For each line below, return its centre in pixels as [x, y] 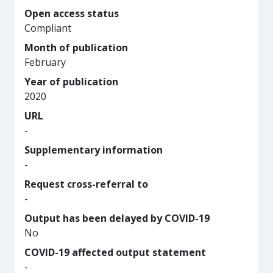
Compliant [48, 28]
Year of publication [71, 82]
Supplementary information [94, 150]
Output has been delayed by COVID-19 [117, 218]
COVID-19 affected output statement [115, 252]
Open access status [72, 13]
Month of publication [76, 48]
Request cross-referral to [86, 184]
